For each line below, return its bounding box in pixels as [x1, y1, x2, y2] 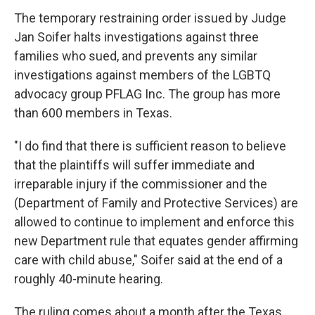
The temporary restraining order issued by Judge [14, 11, 286, 25]
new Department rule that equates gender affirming [14, 233, 298, 248]
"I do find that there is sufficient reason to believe [14, 139, 286, 153]
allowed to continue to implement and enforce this [14, 214, 295, 229]
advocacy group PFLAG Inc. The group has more [14, 86, 281, 101]
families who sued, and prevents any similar [14, 49, 257, 63]
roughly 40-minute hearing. [14, 271, 163, 286]
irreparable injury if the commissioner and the [14, 176, 267, 191]
